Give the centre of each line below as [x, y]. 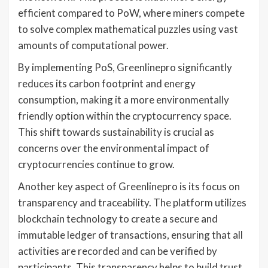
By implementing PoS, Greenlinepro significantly [125, 68]
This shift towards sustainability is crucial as [116, 132]
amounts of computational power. [93, 45]
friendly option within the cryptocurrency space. [125, 116]
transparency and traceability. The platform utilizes [132, 203]
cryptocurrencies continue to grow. [96, 165]
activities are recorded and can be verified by [118, 251]
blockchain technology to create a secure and [118, 219]
